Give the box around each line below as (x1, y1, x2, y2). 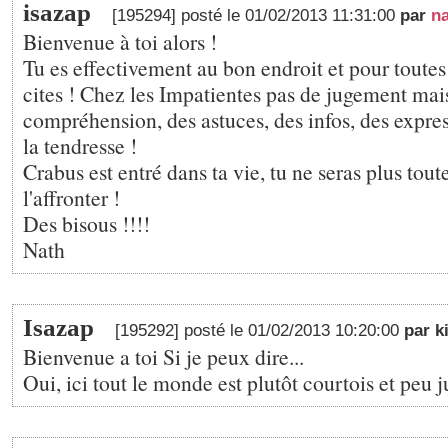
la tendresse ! (23, 131, 137, 160)
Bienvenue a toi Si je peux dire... (23, 342, 304, 371)
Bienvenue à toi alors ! (23, 27, 217, 56)
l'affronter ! (23, 183, 120, 212)
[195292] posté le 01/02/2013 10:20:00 (115, 321, 404, 340)
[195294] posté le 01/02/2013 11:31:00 (112, 6, 400, 25)
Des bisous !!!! (23, 209, 150, 238)
